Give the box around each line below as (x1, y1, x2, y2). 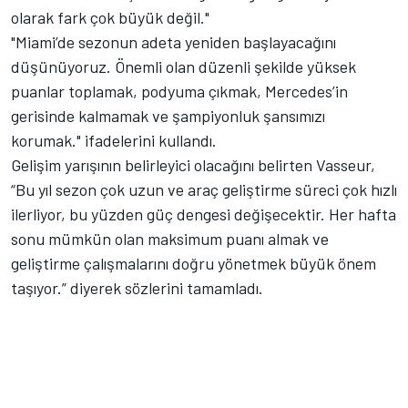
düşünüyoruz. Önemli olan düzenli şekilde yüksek (11, 56, 356, 77)
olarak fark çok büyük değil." (11, 7, 209, 28)
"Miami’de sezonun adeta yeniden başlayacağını (11, 32, 336, 53)
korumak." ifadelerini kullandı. (11, 130, 217, 151)
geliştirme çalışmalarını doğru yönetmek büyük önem (11, 253, 376, 274)
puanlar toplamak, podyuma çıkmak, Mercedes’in (11, 81, 348, 102)
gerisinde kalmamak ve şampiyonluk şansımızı (11, 106, 325, 127)
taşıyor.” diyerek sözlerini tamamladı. (11, 278, 263, 299)
